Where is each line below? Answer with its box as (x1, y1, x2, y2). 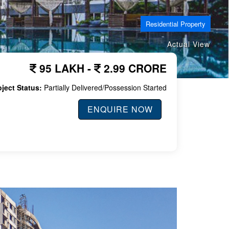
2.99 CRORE (100, 60, 167, 76)
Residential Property (146, 19, 205, 29)
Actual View (167, 38, 210, 49)
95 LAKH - (36, 60, 94, 76)
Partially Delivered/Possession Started (41, 82, 167, 93)
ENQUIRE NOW (87, 103, 153, 115)
